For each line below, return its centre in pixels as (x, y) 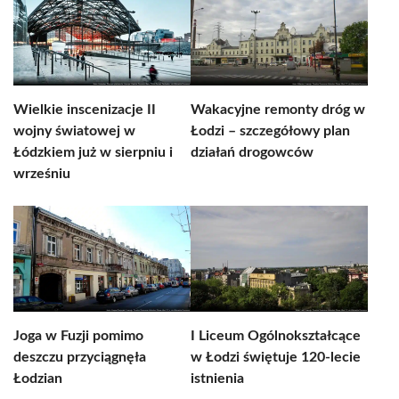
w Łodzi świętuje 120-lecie (276, 357)
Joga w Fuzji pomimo (78, 336)
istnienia (217, 379)
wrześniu (42, 174)
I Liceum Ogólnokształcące (276, 336)
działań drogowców (252, 152)
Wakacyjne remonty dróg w (278, 110)
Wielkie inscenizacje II (85, 110)
